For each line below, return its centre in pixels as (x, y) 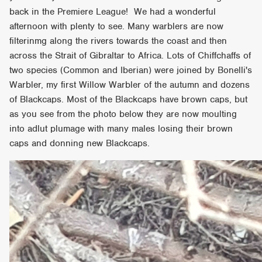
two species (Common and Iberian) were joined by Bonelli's (131, 70)
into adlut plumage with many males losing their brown (121, 128)
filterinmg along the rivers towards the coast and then (118, 41)
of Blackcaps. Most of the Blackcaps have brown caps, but (129, 99)
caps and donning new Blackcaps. (80, 143)
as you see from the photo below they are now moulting (123, 114)
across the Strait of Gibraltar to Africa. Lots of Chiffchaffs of (130, 55)
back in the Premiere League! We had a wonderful (113, 11)
